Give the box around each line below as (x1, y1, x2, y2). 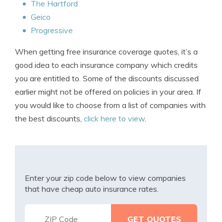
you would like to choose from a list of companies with (15, 100, 206, 110)
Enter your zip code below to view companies (25, 173, 186, 183)
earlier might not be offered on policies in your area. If (15, 87, 201, 97)
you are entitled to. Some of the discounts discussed (15, 73, 199, 83)
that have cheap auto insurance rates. (25, 184, 159, 194)
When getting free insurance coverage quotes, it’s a (15, 47, 198, 56)
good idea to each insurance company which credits (15, 60, 198, 70)
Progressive (31, 25, 73, 35)
